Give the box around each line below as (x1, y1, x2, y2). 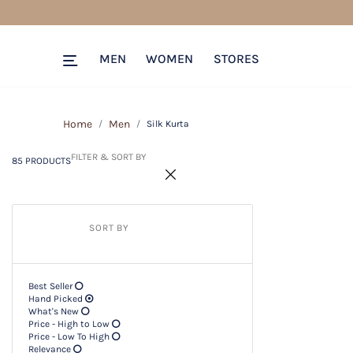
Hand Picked (28, 293, 83, 304)
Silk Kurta (147, 118, 189, 129)
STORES (213, 51, 259, 66)
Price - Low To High (28, 331, 110, 342)
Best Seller (28, 281, 72, 292)
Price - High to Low (28, 318, 110, 329)
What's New (28, 306, 79, 317)
